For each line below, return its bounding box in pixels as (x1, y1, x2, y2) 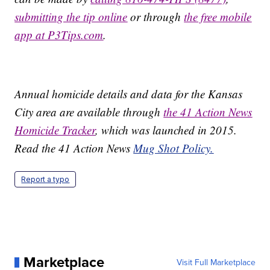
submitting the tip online (14, 9, 128, 25)
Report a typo (21, 175, 70, 184)
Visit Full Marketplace (176, 256, 256, 269)
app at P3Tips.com (14, 27, 104, 43)
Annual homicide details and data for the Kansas (14, 86, 243, 102)
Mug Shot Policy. (133, 140, 214, 156)
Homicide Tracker (14, 122, 96, 138)
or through (127, 9, 184, 25)
